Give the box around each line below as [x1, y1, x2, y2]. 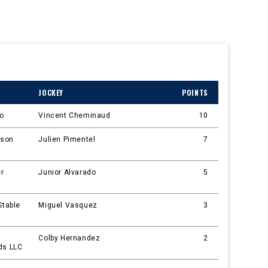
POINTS [182, 87, 208, 98]
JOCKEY [38, 87, 64, 98]
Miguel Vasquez [38, 201, 98, 210]
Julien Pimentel [38, 135, 96, 144]
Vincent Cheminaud [38, 111, 111, 120]
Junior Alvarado [38, 168, 96, 177]
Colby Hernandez [38, 234, 100, 243]
